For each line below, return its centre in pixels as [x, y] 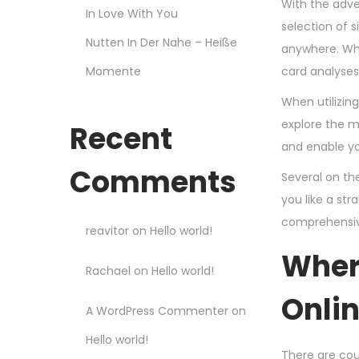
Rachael [108, 270]
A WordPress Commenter [157, 311]
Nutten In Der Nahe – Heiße [161, 42]
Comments [153, 182]
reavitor [107, 230]
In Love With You [132, 13]
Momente [113, 71]
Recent [121, 139]
